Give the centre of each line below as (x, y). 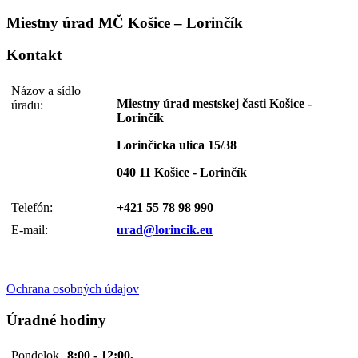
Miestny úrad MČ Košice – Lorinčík (125, 22)
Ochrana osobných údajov (73, 289)
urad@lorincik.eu (165, 230)
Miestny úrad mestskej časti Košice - (214, 104)
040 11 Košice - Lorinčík (182, 173)
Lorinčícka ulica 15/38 (177, 145)
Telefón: (32, 208)
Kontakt (34, 55)
